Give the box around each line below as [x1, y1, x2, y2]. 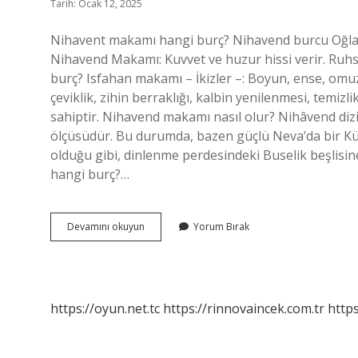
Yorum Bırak [193, 220, 249, 233]
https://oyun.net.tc [50, 300, 160, 317]
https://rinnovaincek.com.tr [163, 300, 324, 317]
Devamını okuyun [67, 220, 145, 233]
